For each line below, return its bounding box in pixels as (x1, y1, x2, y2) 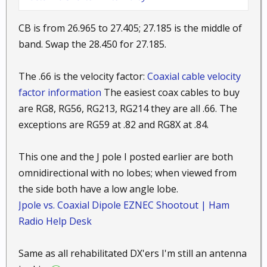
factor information (18, 86, 101, 100)
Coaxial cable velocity (147, 70, 241, 83)
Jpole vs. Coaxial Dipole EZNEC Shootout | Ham (18, 198, 229, 212)
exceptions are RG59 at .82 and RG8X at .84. (18, 118, 209, 132)
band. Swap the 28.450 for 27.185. (18, 38, 166, 51)
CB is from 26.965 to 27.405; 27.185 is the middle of (18, 21, 242, 35)
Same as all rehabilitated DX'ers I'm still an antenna (18, 247, 247, 260)
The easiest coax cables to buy (101, 86, 240, 100)
